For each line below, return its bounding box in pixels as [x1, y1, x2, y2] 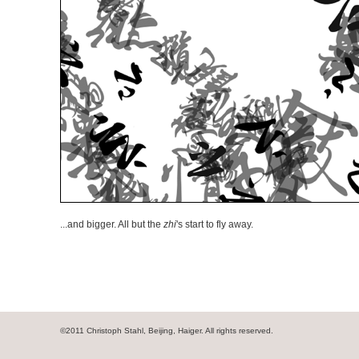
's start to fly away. [176, 219, 253, 230]
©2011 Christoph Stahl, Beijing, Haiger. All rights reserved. [60, 326, 273, 335]
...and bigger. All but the [60, 219, 163, 230]
